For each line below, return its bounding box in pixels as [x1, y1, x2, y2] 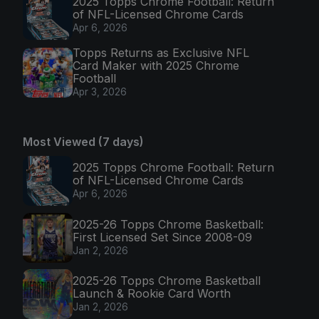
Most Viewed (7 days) [23, 135, 144, 150]
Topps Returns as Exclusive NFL [73, 46, 249, 61]
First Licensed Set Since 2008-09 [73, 229, 252, 244]
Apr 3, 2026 [73, 86, 127, 98]
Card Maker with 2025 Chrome [73, 58, 239, 73]
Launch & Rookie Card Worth [73, 286, 231, 301]
